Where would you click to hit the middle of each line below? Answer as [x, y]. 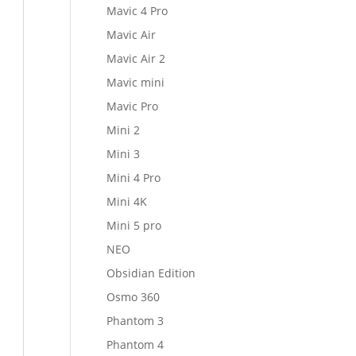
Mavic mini [136, 82]
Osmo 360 [133, 297]
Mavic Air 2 [136, 58]
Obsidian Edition [151, 273]
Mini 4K [127, 201]
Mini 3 [124, 154]
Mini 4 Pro [134, 178]
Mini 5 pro [134, 225]
